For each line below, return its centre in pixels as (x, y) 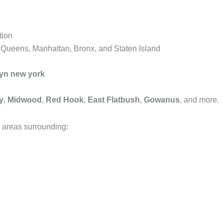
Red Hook (65, 100)
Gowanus (162, 100)
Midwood (25, 100)
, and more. (199, 100)
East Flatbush (114, 100)
